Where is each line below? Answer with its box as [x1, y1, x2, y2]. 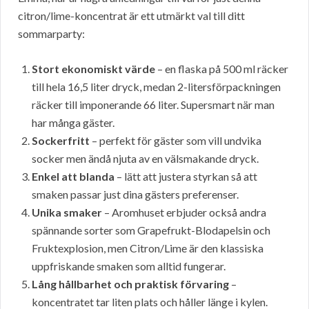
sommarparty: [18, 27, 85, 41]
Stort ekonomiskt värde [32, 62, 155, 76]
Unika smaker [32, 206, 102, 219]
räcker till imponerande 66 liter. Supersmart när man [32, 98, 275, 112]
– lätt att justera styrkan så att [114, 170, 257, 183]
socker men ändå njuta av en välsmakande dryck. [32, 152, 259, 166]
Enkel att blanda [32, 170, 114, 183]
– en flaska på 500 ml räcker [155, 62, 288, 76]
